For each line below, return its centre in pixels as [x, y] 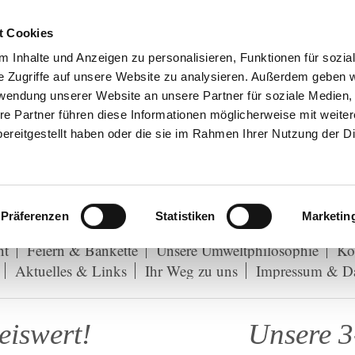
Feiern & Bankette [82, 250]
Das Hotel [84, 229]
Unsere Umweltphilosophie [237, 250]
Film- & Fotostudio [192, 229]
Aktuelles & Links [71, 271]
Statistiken [185, 216]
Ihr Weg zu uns [191, 271]
